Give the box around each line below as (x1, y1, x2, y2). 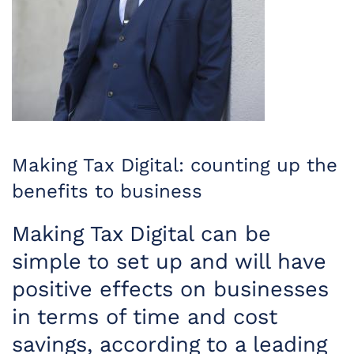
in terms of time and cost (12, 304, 277, 330)
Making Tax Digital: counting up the (12, 154, 337, 176)
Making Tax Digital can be (12, 221, 271, 247)
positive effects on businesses (12, 277, 329, 302)
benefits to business (12, 180, 202, 202)
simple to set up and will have (12, 249, 326, 274)
